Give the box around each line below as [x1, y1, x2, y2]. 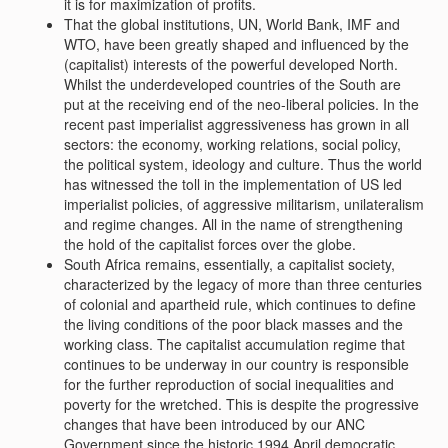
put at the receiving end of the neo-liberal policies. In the [63, 94, 419, 114]
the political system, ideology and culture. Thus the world [63, 154, 422, 174]
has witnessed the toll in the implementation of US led [63, 174, 402, 194]
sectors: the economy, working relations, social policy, [63, 134, 401, 154]
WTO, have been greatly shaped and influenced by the [63, 34, 409, 54]
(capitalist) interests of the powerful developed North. [63, 54, 398, 74]
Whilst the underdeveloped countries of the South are [63, 74, 401, 94]
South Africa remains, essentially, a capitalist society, [63, 254, 395, 274]
